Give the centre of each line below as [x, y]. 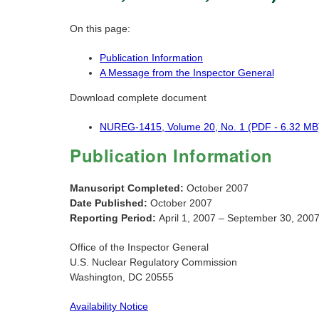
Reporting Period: [114, 218]
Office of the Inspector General [139, 247]
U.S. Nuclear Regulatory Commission [153, 262]
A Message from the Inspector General [187, 73]
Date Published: [110, 203]
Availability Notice [109, 307]
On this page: [100, 29]
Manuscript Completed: [128, 188]
